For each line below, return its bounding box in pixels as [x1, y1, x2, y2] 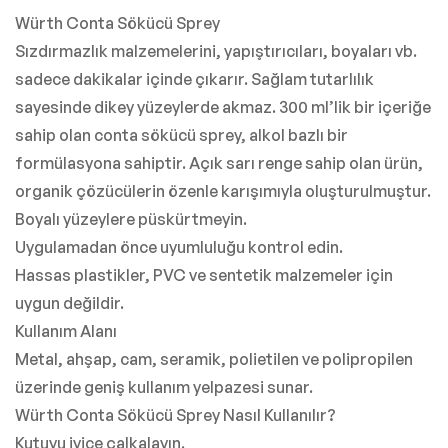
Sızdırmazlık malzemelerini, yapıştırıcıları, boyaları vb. [15, 40, 417, 61]
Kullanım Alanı [15, 320, 117, 341]
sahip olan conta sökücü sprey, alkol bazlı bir [15, 124, 348, 145]
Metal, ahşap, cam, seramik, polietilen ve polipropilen [15, 348, 413, 369]
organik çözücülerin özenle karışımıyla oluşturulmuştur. [15, 180, 431, 201]
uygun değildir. [15, 292, 124, 313]
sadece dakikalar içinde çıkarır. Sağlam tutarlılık [15, 68, 374, 89]
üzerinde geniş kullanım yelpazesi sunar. [15, 376, 313, 397]
